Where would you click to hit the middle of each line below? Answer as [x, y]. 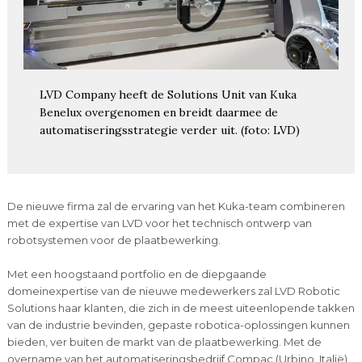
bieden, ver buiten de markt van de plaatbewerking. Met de [164, 341]
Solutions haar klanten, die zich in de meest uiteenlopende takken [181, 307]
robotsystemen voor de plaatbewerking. [114, 240]
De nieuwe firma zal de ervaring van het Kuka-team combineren [176, 206]
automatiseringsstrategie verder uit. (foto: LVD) [169, 130]
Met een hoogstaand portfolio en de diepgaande [137, 274]
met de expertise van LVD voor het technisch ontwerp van [159, 223]
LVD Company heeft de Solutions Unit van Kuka [168, 94]
